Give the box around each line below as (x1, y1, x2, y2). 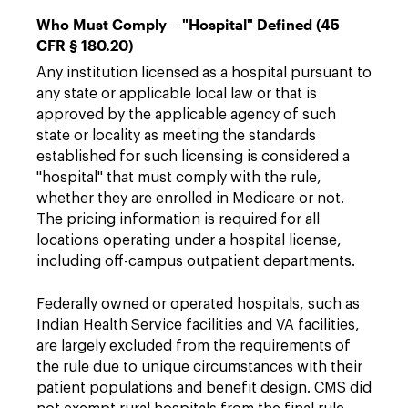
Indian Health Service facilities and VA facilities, (36, 317, 360, 332)
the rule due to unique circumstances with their (36, 359, 362, 374)
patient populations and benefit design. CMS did (36, 380, 372, 395)
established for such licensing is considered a (36, 148, 350, 164)
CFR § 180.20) (36, 36, 133, 54)
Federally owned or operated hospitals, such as (36, 296, 360, 311)
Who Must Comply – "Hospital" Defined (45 (36, 15, 340, 33)
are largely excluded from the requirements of (36, 338, 351, 353)
